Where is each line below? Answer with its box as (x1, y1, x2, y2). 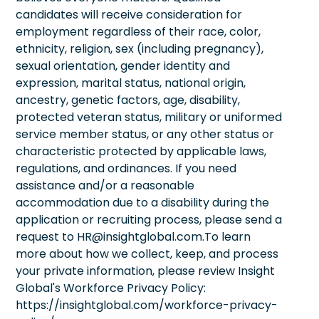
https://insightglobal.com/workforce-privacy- (16, 296, 278, 313)
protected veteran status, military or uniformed (16, 108, 282, 125)
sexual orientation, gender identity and (16, 57, 230, 74)
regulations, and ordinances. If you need (16, 159, 236, 177)
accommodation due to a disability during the (16, 194, 269, 211)
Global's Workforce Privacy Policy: (16, 279, 206, 296)
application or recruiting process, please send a (16, 211, 282, 228)
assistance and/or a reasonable (16, 177, 194, 194)
